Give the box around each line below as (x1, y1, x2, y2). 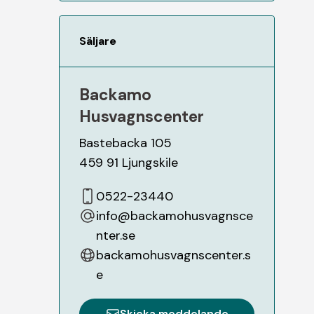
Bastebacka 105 (79, 134, 172, 151)
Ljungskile (122, 153, 178, 171)
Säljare (79, 33, 116, 48)
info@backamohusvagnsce (96, 207, 253, 224)
